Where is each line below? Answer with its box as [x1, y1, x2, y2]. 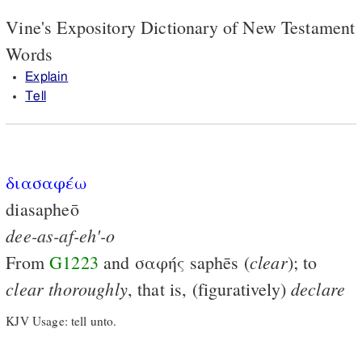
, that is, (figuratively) [127, 276, 292, 301]
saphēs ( [184, 250, 250, 274]
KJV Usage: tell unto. [6, 313, 117, 330]
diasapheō [6, 196, 79, 221]
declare [291, 276, 346, 301]
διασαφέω [6, 170, 87, 194]
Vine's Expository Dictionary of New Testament [6, 15, 356, 39]
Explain [25, 69, 69, 83]
